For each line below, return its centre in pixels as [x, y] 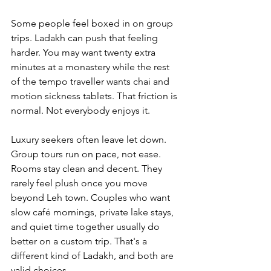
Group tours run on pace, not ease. [87, 154]
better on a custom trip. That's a [80, 241]
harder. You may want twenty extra [84, 53]
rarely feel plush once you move [80, 183]
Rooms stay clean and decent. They [88, 169]
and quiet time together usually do [87, 227]
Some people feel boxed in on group [93, 24]
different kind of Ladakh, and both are [93, 256]
